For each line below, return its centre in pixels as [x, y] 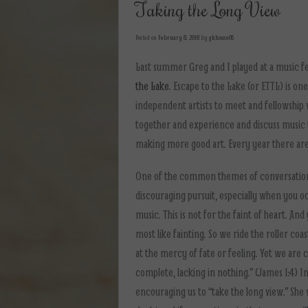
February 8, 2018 [179, 37]
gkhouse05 [221, 37]
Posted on [147, 37]
